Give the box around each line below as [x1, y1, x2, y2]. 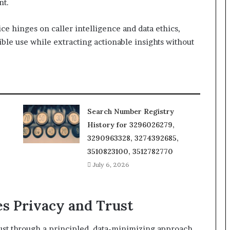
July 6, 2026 [92, 161, 129, 169]
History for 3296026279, [87, 120, 175, 130]
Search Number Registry [87, 107, 174, 117]
